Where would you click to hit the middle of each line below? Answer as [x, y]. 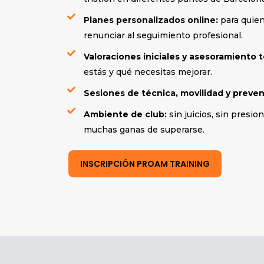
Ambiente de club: [126, 114]
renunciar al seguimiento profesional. [163, 35]
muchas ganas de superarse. [144, 129]
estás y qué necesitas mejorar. [148, 72]
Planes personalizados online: [152, 20]
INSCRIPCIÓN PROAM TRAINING [145, 164]
